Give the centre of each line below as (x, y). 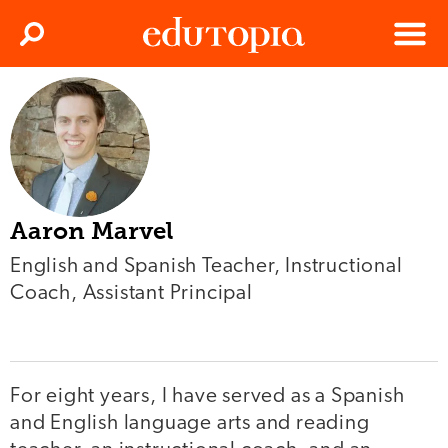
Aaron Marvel (91, 230)
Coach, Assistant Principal (131, 293)
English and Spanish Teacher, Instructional (206, 266)
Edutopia (171, 100)
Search (53, 40)
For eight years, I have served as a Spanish (207, 396)
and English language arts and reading (190, 423)
